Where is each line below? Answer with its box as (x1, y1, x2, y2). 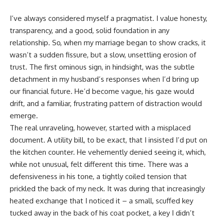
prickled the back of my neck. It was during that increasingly (10, 183, 205, 193)
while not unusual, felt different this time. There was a (10, 159, 188, 169)
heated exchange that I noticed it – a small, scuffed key (10, 196, 193, 205)
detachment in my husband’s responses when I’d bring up (10, 74, 199, 84)
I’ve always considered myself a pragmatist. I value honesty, (10, 13, 207, 23)
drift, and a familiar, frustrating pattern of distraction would (10, 98, 202, 108)
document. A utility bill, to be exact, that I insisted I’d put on (10, 135, 207, 145)
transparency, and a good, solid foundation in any (10, 25, 169, 35)
